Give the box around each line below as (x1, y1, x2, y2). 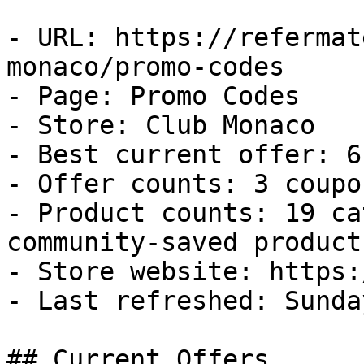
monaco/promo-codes (6, 52, 284, 81)
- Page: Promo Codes (6, 81, 300, 110)
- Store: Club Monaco (6, 110, 315, 140)
